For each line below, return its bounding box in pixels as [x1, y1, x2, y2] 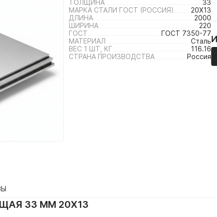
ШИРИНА [69, 21, 98, 30]
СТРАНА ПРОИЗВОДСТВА [69, 52, 155, 61]
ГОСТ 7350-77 [161, 29, 211, 37]
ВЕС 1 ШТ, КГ [69, 45, 112, 53]
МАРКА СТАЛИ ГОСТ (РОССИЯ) [69, 6, 173, 14]
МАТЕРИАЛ [69, 37, 106, 45]
